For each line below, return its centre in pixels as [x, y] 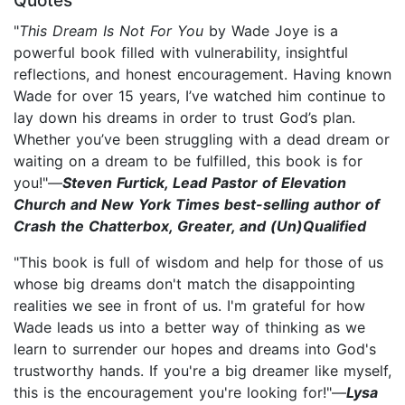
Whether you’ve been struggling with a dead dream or [202, 139]
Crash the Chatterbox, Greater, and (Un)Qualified [190, 226]
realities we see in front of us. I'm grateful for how [189, 305]
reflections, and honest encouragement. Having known [202, 74]
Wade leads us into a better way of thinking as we [189, 327]
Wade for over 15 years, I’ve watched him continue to [200, 95]
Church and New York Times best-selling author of [197, 204]
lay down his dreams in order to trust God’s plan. [184, 117]
